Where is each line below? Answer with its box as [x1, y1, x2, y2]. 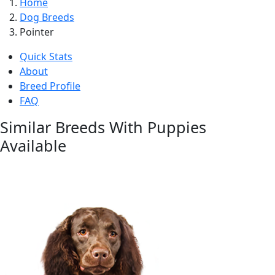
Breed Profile [20, 79, 80, 93]
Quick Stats [20, 50, 72, 63]
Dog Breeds [20, 10, 74, 24]
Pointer [20, 25, 54, 39]
